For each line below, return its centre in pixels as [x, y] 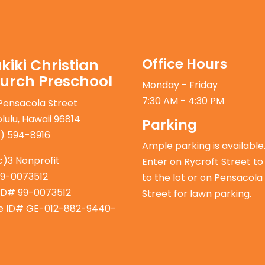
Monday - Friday [180, 85]
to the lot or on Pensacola [203, 177]
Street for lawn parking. [197, 193]
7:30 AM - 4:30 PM [183, 101]
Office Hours [185, 64]
